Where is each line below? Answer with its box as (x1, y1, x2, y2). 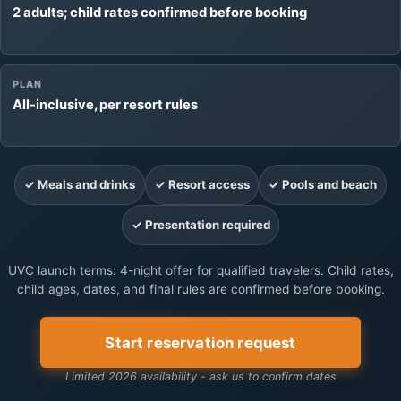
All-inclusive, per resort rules (13, 96, 199, 113)
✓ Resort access (154, 176, 250, 192)
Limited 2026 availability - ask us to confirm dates (64, 369, 337, 383)
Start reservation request (105, 333, 296, 352)
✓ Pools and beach (269, 176, 378, 192)
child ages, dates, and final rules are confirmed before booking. (16, 282, 385, 297)
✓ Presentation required (131, 217, 270, 232)
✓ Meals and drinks (23, 176, 135, 192)
